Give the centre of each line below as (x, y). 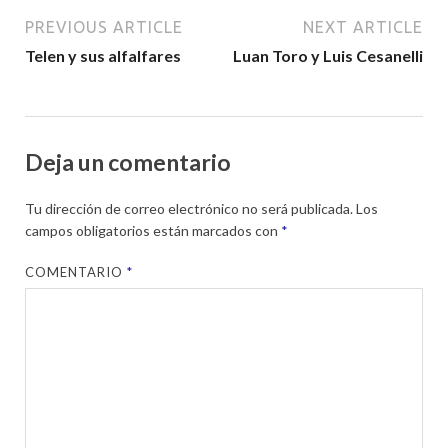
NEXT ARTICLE (363, 27)
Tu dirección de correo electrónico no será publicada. (189, 208)
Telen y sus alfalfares (103, 56)
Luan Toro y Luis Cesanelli (328, 56)
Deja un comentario (128, 162)
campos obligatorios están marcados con (153, 230)
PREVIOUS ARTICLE (104, 27)
